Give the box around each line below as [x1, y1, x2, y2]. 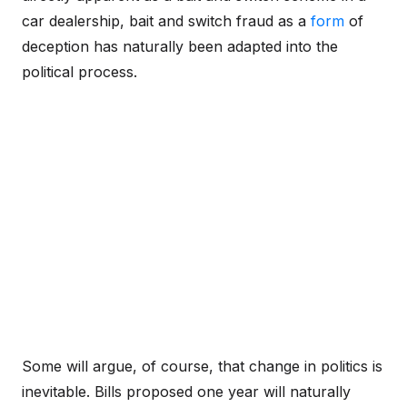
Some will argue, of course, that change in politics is [22, 356, 382, 375]
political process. [22, 62, 137, 81]
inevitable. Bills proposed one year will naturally [22, 382, 351, 401]
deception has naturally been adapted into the [22, 36, 338, 55]
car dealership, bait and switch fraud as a [22, 11, 311, 30]
